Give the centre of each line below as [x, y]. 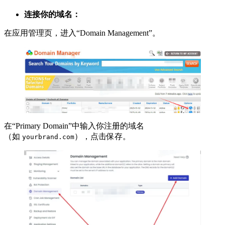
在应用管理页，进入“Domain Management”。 [82, 33]
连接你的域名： [52, 14]
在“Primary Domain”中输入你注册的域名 [74, 126]
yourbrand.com [48, 137]
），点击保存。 [102, 136]
